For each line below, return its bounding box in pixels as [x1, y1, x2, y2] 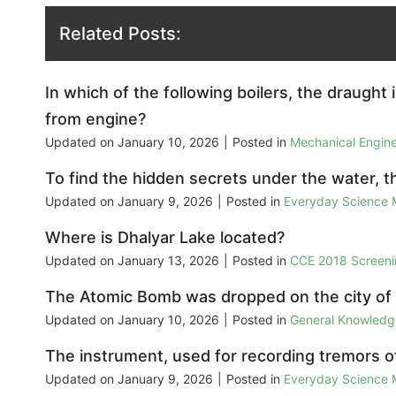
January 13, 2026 [118, 252, 219, 268]
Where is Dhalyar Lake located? [45, 227, 285, 247]
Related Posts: [59, 22, 181, 44]
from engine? [45, 109, 146, 128]
